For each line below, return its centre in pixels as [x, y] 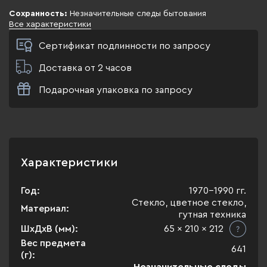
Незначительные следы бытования [137, 14]
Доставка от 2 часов [85, 68]
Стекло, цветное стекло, [189, 203]
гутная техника [212, 215]
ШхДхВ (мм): [49, 229]
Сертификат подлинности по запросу [125, 46]
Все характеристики [50, 24]
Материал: [45, 209]
